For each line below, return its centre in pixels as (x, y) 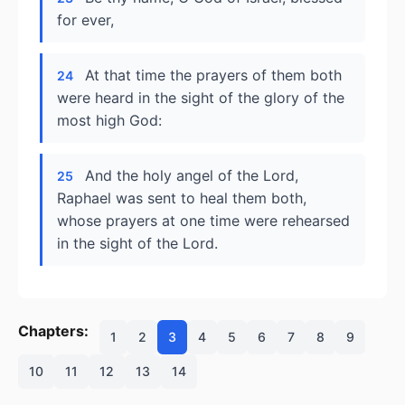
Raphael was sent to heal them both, (182, 198)
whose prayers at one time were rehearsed (203, 221)
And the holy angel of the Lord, (192, 175)
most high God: (109, 120)
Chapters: (53, 331)
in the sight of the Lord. (137, 243)
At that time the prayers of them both (213, 75)
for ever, (85, 20)
